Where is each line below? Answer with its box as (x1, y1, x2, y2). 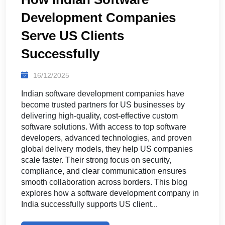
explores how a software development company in (21, 188, 199, 197)
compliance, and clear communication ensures (21, 166, 186, 175)
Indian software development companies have (21, 89, 184, 98)
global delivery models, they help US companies (21, 144, 193, 153)
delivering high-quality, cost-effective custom (21, 111, 178, 120)
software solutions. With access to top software (21, 122, 186, 131)
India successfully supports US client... (21, 199, 158, 208)
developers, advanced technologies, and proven (21, 133, 192, 142)
